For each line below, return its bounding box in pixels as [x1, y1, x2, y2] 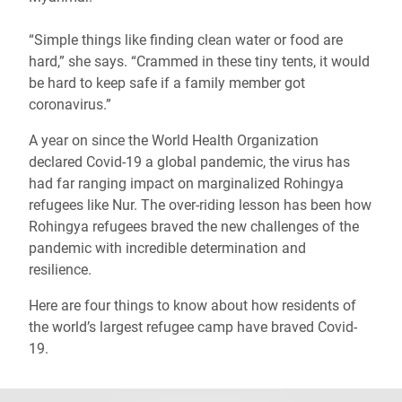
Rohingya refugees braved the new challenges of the [29, 218, 359, 236]
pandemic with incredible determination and [29, 240, 306, 258]
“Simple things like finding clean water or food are [29, 31, 343, 49]
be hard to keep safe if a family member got [29, 74, 305, 92]
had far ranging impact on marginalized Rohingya [29, 175, 344, 193]
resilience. [29, 261, 95, 279]
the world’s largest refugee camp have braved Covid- [29, 319, 357, 336]
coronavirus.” [29, 96, 111, 114]
